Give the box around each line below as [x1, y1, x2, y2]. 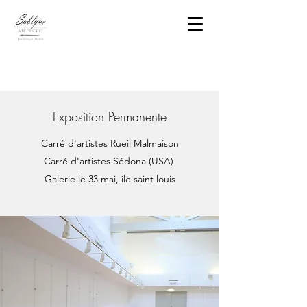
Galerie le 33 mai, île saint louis [44, 173, 175, 185]
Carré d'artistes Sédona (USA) [43, 155, 176, 167]
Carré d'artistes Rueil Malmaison [40, 137, 179, 149]
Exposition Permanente [53, 108, 167, 125]
